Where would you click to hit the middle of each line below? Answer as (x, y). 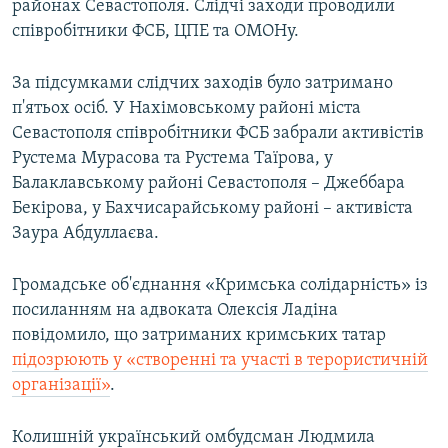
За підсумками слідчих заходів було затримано (202, 83)
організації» (61, 385)
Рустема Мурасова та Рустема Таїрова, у (172, 158)
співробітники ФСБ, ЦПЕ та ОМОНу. (155, 31)
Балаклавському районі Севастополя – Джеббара (208, 183)
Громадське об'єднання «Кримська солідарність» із (220, 285)
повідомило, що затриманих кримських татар (199, 335)
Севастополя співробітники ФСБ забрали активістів (218, 133)
